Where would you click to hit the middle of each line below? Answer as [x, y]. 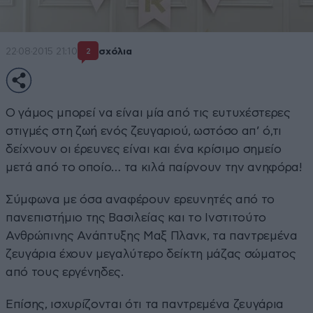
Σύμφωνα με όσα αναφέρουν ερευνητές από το [140, 200]
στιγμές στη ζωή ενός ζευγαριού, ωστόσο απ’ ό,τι [144, 131]
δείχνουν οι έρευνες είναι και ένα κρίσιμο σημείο [144, 150]
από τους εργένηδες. [65, 272]
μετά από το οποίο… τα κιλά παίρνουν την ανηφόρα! [154, 168]
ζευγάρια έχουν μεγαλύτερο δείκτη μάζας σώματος [151, 254]
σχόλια [115, 51]
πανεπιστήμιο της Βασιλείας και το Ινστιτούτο [136, 218]
